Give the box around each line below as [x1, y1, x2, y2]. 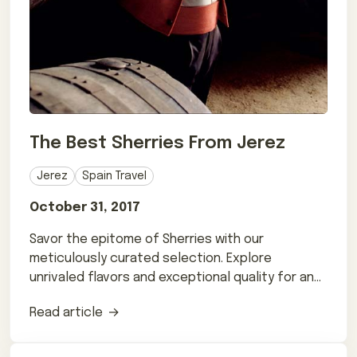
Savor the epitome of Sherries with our [29, 232, 264, 246]
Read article [29, 305, 103, 320]
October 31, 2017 [29, 200, 140, 214]
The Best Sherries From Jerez [29, 134, 285, 152]
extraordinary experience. [29, 289, 185, 304]
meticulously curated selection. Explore [29, 251, 272, 265]
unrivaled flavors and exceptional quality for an [29, 270, 314, 284]
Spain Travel [82, 170, 147, 182]
